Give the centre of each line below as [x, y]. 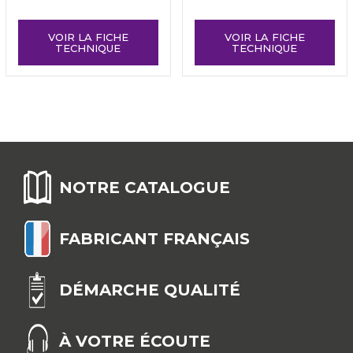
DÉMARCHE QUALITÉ [150, 290]
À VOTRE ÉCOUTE [135, 341]
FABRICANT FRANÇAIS [154, 238]
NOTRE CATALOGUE [145, 187]
